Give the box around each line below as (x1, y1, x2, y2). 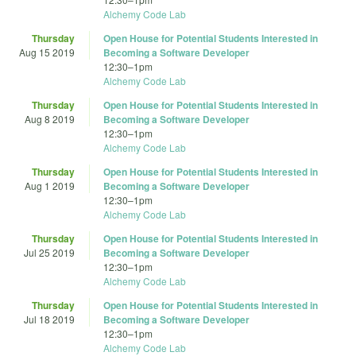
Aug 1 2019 (25, 179, 75, 193)
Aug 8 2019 (25, 112, 75, 126)
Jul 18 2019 (24, 312, 75, 327)
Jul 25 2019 (24, 246, 75, 260)
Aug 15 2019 (19, 45, 75, 60)
